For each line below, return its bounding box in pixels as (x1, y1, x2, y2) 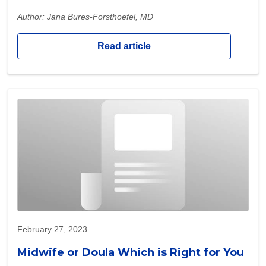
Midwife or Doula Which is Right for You (17, 246, 244, 259)
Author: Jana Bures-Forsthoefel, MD (17, 12, 153, 22)
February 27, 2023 (17, 224, 87, 235)
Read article (97, 41, 151, 52)
